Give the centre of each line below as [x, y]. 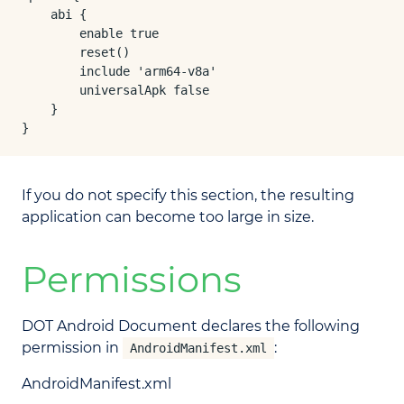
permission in [72, 348]
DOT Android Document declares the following [191, 326]
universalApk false [115, 90]
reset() [76, 52]
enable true [90, 33]
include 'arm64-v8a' [119, 71]
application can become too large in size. [168, 217]
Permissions [132, 279]
